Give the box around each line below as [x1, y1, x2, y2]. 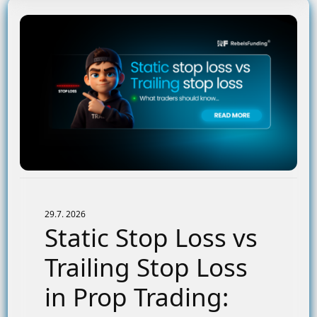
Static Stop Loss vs [45, 221, 258, 254]
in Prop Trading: [45, 280, 229, 313]
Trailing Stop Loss [45, 250, 248, 284]
